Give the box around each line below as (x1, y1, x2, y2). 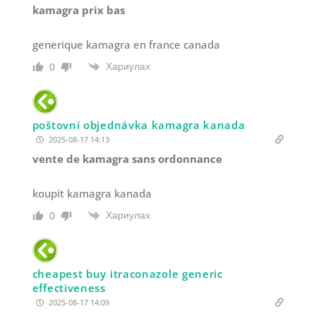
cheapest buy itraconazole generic (32, 267, 223, 281)
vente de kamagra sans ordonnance (32, 152, 222, 166)
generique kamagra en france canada (32, 37, 220, 51)
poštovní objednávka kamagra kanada (32, 118, 245, 133)
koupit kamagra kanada (32, 186, 152, 201)
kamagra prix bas (32, 2, 125, 17)
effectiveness (32, 281, 106, 296)
